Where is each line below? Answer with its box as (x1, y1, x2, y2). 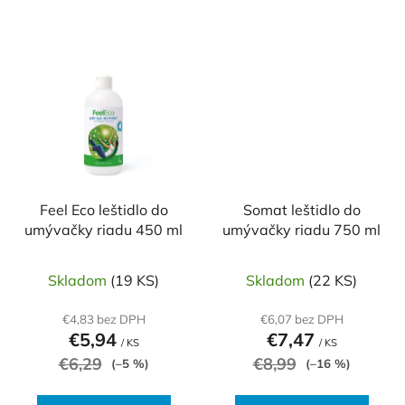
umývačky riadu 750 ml (222, 220, 381, 239)
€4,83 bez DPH (61, 311, 146, 326)
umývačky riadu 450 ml (24, 220, 183, 239)
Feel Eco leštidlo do (39, 200, 168, 219)
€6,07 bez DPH (259, 311, 344, 326)
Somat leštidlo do (242, 200, 361, 219)
